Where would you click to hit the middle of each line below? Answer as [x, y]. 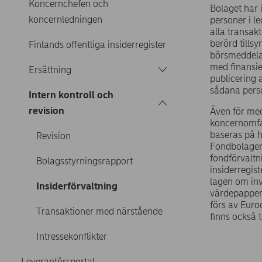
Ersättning [50, 70]
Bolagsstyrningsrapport [84, 161]
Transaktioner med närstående [99, 211]
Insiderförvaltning [77, 186]
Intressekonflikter [71, 236]
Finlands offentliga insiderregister [97, 44]
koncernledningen [65, 19]
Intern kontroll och [71, 95]
